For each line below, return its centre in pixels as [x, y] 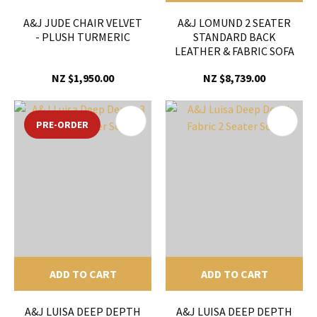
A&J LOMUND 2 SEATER [234, 23]
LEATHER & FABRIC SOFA [234, 51]
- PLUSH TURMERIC [83, 37]
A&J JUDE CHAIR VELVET [83, 23]
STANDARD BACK [234, 37]
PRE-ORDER [62, 125]
